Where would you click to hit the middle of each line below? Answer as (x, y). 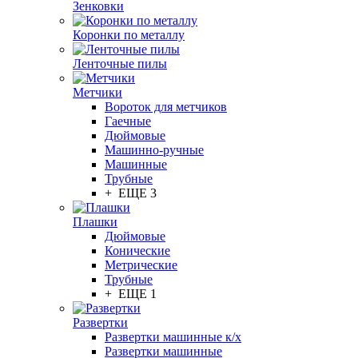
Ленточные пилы (120, 64)
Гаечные (128, 121)
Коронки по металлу (129, 35)
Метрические (141, 265)
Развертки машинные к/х (173, 337)
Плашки (95, 222)
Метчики (97, 92)
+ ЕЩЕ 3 (131, 193)
